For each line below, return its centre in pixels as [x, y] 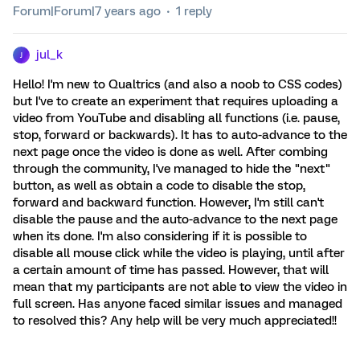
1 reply [194, 11]
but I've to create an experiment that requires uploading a [176, 101]
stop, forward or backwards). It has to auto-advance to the [180, 135]
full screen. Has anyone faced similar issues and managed [178, 304]
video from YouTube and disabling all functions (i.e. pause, [176, 118]
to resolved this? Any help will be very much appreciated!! [175, 321]
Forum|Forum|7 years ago [87, 11]
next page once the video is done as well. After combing [170, 152]
